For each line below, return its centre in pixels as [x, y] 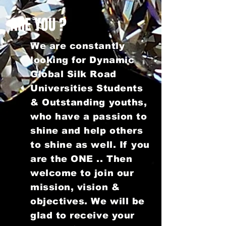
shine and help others [87, 131]
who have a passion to [89, 117]
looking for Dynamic [82, 60]
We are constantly [78, 46]
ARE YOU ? [38, 25]
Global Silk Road [73, 74]
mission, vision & [75, 187]
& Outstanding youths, [89, 102]
